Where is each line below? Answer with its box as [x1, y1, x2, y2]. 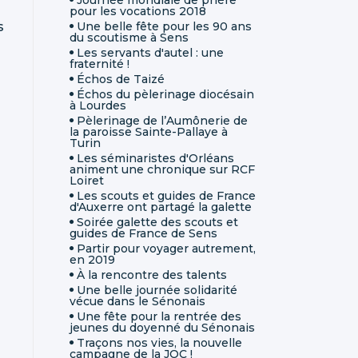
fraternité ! [70, 56, 129, 71]
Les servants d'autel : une [77, 45, 224, 60]
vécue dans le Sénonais [70, 293, 205, 308]
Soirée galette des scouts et [77, 214, 238, 229]
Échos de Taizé [77, 71, 165, 86]
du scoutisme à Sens [70, 30, 189, 45]
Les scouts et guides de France [77, 188, 256, 203]
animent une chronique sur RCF [70, 161, 255, 177]
